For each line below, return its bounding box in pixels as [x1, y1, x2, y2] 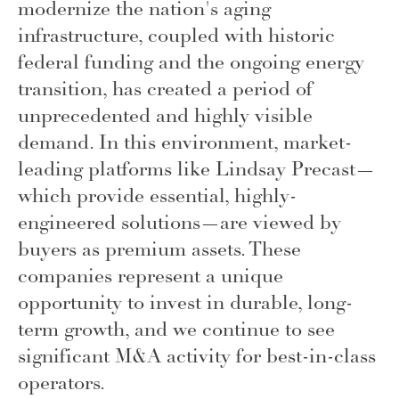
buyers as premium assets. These [18, 237, 301, 262]
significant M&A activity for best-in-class [18, 344, 376, 369]
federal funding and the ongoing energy [18, 50, 364, 75]
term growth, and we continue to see [18, 317, 335, 342]
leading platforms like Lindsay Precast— [18, 157, 375, 182]
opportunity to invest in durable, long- [18, 290, 353, 315]
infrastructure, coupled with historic [18, 23, 335, 48]
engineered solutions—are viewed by [18, 210, 341, 235]
